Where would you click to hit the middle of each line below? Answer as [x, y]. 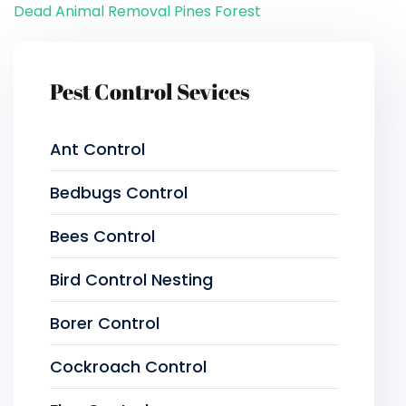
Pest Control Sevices [150, 92]
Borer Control [105, 323]
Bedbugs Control [119, 193]
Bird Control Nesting [131, 280]
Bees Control [102, 236]
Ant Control [97, 149]
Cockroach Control [128, 367]
